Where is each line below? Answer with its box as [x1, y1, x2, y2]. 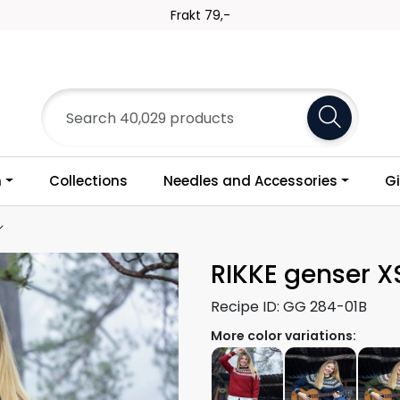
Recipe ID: [211, 296, 279, 317]
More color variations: [211, 326, 356, 345]
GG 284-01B [283, 296, 367, 317]
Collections [48, 171, 128, 190]
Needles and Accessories [162, 171, 337, 190]
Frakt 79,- [170, 6, 230, 24]
